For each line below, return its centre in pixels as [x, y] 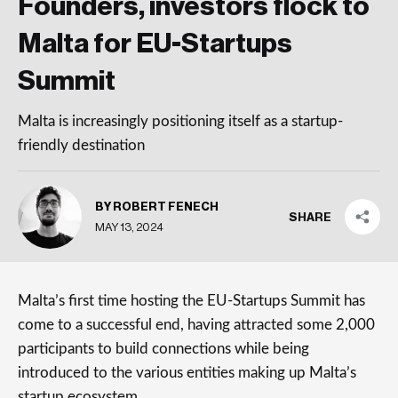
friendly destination [81, 145]
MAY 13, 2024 [129, 227]
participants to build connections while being [163, 349]
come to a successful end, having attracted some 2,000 [196, 325]
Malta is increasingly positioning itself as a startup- [180, 121]
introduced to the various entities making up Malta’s [187, 373]
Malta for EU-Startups [155, 44]
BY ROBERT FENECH [157, 206]
